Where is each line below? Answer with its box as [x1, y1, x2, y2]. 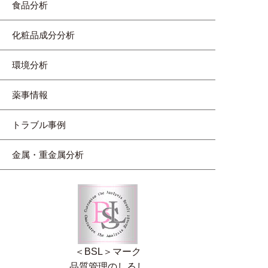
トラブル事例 [12, 119, 75, 130]
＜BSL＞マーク [74, 246, 141, 257]
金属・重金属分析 [12, 149, 84, 160]
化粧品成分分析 [12, 29, 84, 40]
